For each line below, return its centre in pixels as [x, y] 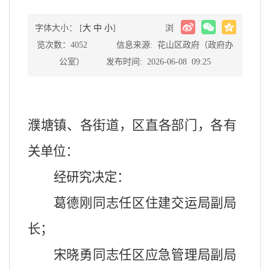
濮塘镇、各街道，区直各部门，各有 [132, 125]
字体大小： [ [59, 28]
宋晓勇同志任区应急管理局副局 [145, 255]
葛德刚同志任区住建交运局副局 [145, 203]
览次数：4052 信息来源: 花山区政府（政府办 [135, 45]
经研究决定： [91, 177]
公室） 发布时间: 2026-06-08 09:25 [135, 62]
